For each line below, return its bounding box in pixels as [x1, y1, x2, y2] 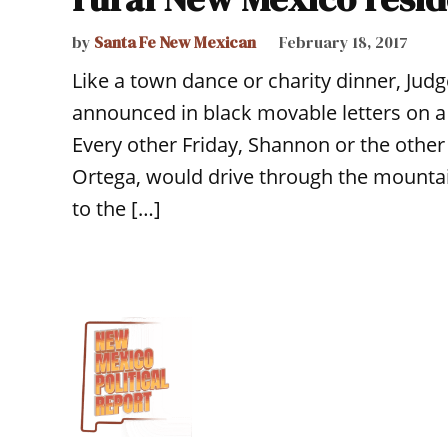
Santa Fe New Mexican [94, 31, 256, 54]
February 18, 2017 [279, 31, 408, 54]
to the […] [72, 195, 161, 223]
